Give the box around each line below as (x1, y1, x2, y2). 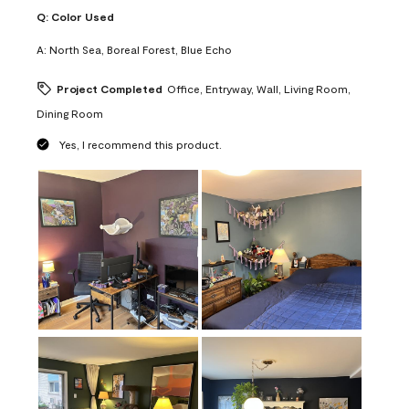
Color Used (51, 9, 114, 23)
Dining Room (37, 106, 103, 120)
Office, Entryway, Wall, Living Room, (167, 81, 351, 95)
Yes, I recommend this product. (59, 137, 222, 151)
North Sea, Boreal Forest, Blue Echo (49, 42, 232, 56)
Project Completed (57, 81, 163, 95)
